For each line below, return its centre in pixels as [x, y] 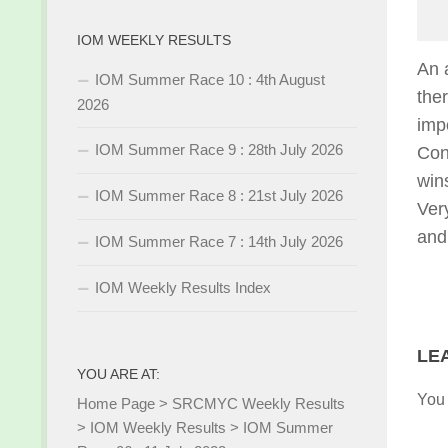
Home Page [116, 403]
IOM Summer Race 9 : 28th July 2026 [219, 149]
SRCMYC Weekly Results [258, 403]
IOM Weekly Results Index [183, 287]
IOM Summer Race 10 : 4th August [210, 79]
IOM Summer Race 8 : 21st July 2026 [219, 195]
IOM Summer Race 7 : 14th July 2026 [219, 241]
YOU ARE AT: [118, 374]
